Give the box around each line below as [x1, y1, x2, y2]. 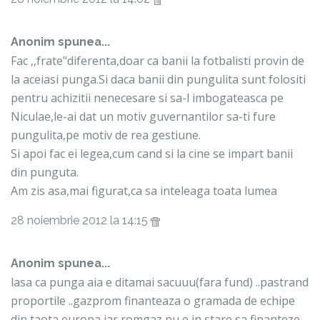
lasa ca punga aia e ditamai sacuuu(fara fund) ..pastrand [11, 274, 309, 291]
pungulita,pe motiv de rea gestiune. [11, 127, 201, 144]
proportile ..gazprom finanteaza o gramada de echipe [11, 293, 295, 309]
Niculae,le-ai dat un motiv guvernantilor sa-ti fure [11, 109, 276, 125]
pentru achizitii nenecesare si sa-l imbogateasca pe [11, 90, 284, 106]
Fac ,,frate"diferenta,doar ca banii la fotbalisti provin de [11, 53, 304, 69]
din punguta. [11, 164, 79, 181]
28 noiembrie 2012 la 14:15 [11, 214, 151, 228]
